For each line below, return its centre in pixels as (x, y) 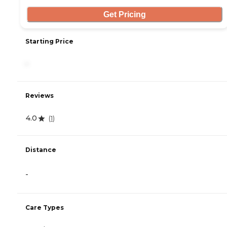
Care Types (45, 208)
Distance (41, 150)
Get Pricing (124, 14)
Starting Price (49, 42)
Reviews (40, 96)
